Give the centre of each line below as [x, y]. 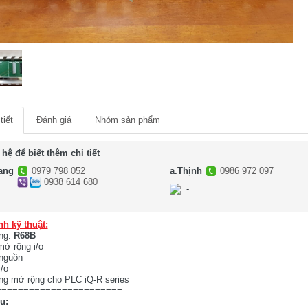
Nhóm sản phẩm [127, 120]
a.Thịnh [186, 171]
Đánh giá [54, 120]
